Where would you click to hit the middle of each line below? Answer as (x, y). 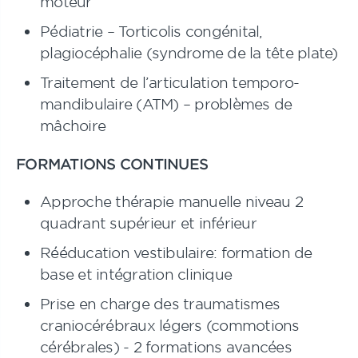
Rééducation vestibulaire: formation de (176, 253)
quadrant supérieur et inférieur (148, 223)
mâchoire (73, 125)
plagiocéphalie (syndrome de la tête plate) (189, 53)
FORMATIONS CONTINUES (116, 164)
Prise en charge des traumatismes (160, 304)
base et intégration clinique (136, 274)
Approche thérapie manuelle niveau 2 (171, 201)
